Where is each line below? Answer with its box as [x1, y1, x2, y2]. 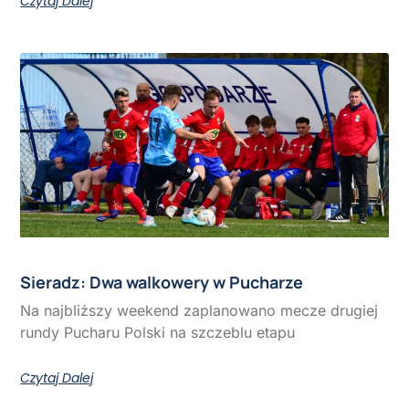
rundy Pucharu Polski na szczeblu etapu [20, 322, 296, 341]
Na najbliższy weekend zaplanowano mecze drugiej [20, 300, 379, 320]
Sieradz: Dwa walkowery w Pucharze [20, 270, 304, 293]
